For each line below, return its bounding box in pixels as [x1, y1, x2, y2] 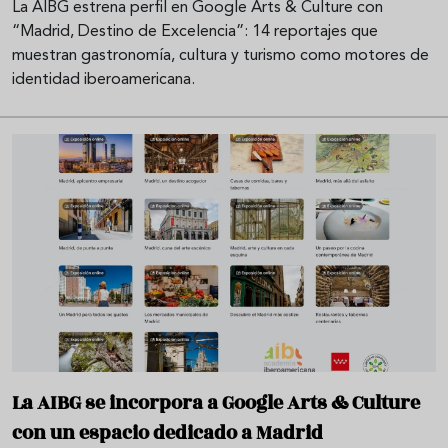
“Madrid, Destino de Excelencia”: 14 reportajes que [12, 23, 378, 40]
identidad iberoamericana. [12, 71, 195, 88]
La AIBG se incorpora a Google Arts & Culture [12, 389, 420, 418]
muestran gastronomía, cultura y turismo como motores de [12, 47, 429, 64]
